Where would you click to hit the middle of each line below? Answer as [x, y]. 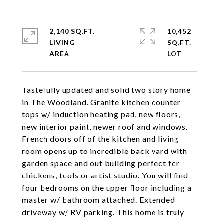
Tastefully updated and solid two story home [106, 90]
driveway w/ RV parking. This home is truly [103, 212]
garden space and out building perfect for [101, 163]
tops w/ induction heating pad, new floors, [101, 114]
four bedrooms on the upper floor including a [107, 187]
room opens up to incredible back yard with [105, 151]
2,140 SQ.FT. [72, 31]
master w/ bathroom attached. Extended [99, 200]
